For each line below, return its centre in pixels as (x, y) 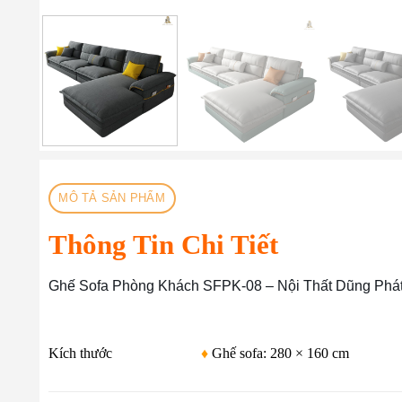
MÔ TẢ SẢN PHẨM (112, 198)
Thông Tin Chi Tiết (163, 245)
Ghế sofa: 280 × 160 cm (279, 353)
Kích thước (80, 353)
